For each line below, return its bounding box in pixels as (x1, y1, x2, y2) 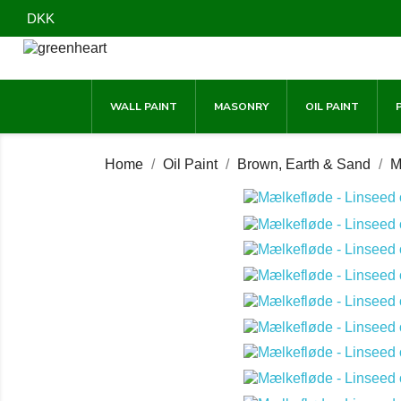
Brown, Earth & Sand (237, 157, 371, 172)
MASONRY (214, 99, 269, 114)
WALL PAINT (110, 99, 177, 114)
